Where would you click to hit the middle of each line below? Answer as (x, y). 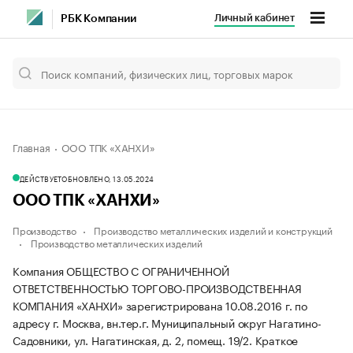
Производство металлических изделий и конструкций (213, 230)
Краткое (277, 340)
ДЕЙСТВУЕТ (41, 178)
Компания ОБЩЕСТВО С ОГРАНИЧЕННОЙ (121, 270)
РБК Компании (98, 19)
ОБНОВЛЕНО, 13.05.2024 (108, 178)
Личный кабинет (254, 18)
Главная (32, 147)
